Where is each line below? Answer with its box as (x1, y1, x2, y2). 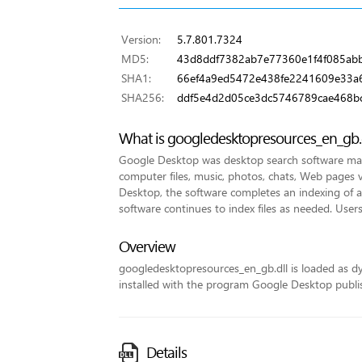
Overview (119, 236, 175, 256)
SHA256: (121, 90, 174, 105)
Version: (121, 32, 170, 47)
